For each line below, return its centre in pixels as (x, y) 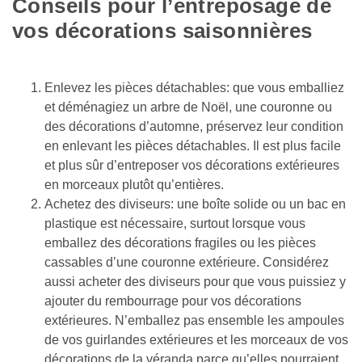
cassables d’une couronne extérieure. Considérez (187, 262)
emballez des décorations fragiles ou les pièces (180, 242)
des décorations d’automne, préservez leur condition (194, 126)
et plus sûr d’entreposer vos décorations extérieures (192, 165)
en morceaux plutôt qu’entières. (136, 184)
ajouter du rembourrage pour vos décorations (173, 301)
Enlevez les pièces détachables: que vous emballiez (194, 87)
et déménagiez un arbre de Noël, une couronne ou (188, 107)
